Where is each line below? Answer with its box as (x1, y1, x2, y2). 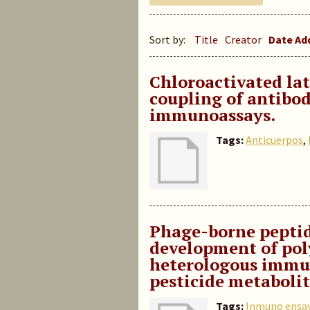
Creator (225, 33, 262, 46)
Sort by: (149, 33, 188, 46)
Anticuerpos (246, 133, 303, 147)
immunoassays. (149, 104, 275, 126)
